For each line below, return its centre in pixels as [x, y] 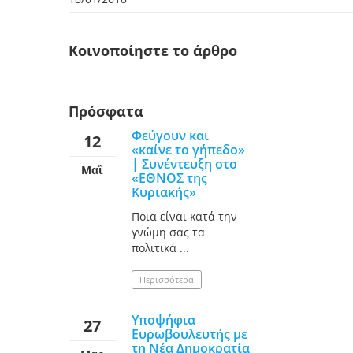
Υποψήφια [163, 320]
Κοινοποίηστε [119, 50]
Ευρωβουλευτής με [190, 334]
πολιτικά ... [160, 247]
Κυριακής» [164, 192]
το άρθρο [203, 50]
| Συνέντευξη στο [184, 163]
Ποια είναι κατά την [184, 216]
